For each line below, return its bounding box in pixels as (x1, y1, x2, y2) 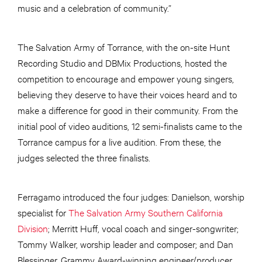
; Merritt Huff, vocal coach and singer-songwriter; (48, 222, 239, 235)
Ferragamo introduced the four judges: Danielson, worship (18, 190, 244, 203)
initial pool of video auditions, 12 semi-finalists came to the (18, 119, 242, 132)
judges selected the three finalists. (18, 151, 150, 164)
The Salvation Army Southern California (68, 206, 223, 219)
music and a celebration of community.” (18, 1, 171, 14)
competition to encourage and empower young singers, (18, 72, 234, 85)
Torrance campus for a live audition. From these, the (18, 135, 221, 148)
